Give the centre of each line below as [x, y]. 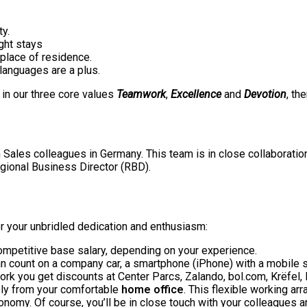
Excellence [196, 95]
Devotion [265, 95]
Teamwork [141, 95]
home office [152, 289]
